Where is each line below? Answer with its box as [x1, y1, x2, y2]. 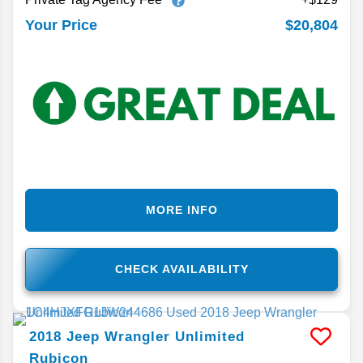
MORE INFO [145, 203, 218, 217]
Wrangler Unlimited [105, 329, 245, 345]
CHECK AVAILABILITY [114, 263, 249, 276]
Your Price [25, 17, 97, 34]
